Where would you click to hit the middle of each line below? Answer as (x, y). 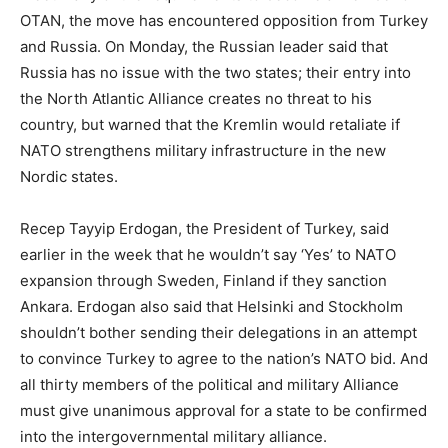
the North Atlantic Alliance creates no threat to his (196, 98)
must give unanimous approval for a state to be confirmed (223, 410)
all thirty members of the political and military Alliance (209, 384)
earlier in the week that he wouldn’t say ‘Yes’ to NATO (208, 254)
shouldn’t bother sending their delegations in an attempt (218, 332)
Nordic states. (69, 176)
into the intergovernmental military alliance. (173, 436)
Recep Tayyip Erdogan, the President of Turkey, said (204, 228)
